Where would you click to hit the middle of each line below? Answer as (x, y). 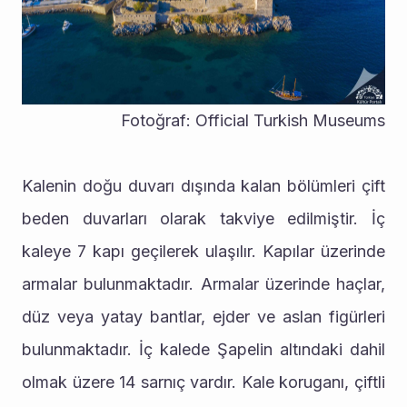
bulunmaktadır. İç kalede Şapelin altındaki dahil (203, 349)
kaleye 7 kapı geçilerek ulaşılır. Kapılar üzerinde (203, 251)
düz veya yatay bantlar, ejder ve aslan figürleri (203, 317)
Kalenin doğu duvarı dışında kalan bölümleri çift (203, 186)
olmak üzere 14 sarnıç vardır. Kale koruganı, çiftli (203, 382)
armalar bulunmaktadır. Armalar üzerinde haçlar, (203, 284)
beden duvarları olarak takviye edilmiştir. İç (203, 218)
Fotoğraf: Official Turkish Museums (253, 120)
